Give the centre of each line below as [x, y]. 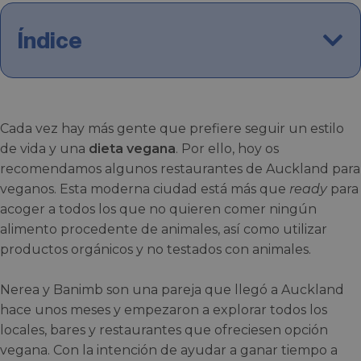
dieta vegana [132, 149]
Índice [50, 40]
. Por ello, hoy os [227, 149]
